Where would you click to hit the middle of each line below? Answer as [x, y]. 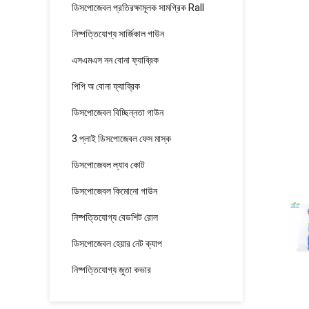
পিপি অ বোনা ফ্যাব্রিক [106, 86]
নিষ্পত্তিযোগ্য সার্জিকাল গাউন [118, 34]
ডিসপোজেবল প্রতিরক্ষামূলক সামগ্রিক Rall [138, 8]
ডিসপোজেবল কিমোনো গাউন [114, 191]
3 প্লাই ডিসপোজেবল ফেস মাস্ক [121, 139]
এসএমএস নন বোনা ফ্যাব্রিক [115, 60]
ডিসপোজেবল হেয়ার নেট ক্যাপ [117, 243]
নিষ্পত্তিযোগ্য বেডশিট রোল [115, 217]
